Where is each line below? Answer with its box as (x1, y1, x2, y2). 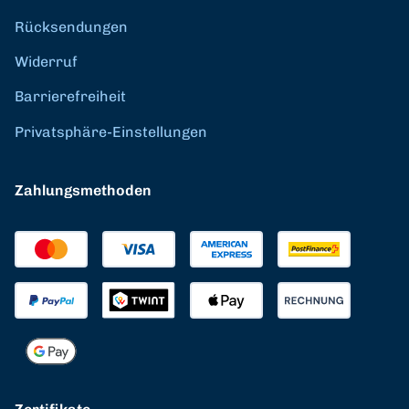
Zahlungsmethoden (15, 181, 152, 199)
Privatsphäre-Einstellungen (15, 122, 207, 141)
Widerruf (15, 52, 78, 70)
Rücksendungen (15, 17, 128, 36)
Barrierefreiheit (15, 87, 126, 105)
